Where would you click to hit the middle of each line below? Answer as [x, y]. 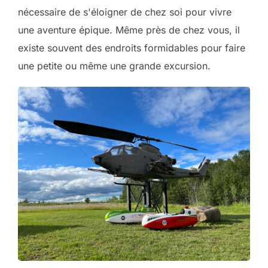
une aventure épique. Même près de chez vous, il [129, 30]
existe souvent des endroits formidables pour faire [132, 48]
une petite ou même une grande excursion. [114, 66]
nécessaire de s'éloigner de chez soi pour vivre [125, 12]
